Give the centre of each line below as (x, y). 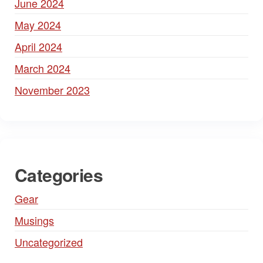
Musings (34, 220)
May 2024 (38, 24)
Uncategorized (49, 242)
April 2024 (38, 46)
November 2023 (52, 90)
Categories (59, 174)
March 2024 (43, 68)
